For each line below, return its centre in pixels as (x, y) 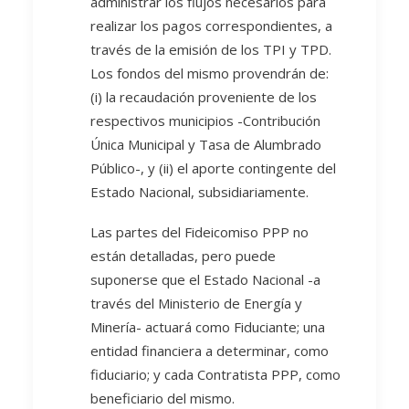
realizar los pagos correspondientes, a (211, 26)
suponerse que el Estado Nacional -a (205, 279)
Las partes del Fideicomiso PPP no (199, 232)
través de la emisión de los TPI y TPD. (211, 49)
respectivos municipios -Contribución (205, 121)
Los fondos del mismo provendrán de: (210, 73)
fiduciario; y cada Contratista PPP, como (215, 374)
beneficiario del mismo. (163, 398)
